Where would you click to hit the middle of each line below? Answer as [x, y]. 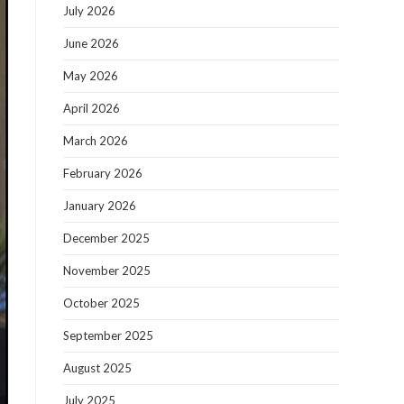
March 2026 [96, 141]
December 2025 [106, 238]
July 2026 [89, 11]
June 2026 [91, 43]
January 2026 [100, 206]
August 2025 [97, 368]
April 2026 [92, 108]
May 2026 [91, 76]
